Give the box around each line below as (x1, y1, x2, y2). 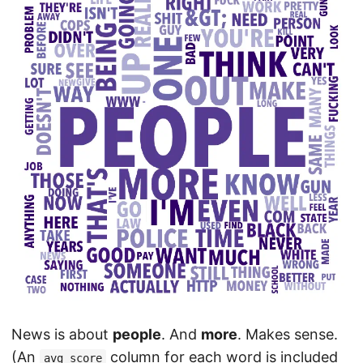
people (113, 326, 161, 344)
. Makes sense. (237, 326, 338, 344)
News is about (11, 326, 113, 344)
